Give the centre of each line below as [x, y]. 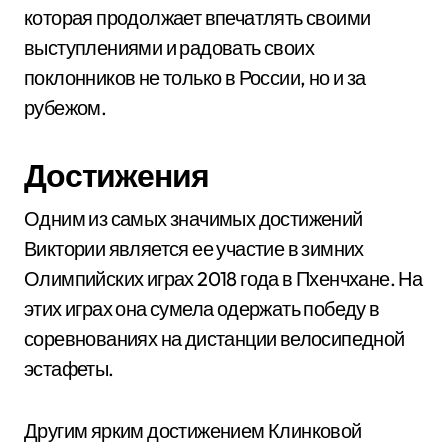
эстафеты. [69, 368]
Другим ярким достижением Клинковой [193, 430]
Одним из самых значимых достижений [193, 218]
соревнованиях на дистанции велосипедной [214, 338]
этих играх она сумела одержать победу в [202, 308]
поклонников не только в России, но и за [195, 77]
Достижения [116, 175]
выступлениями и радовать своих [169, 47]
